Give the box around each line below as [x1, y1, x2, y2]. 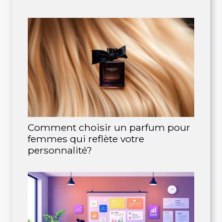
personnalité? [28, 144, 92, 156]
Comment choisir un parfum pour [28, 121, 190, 133]
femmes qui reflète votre [28, 133, 144, 145]
